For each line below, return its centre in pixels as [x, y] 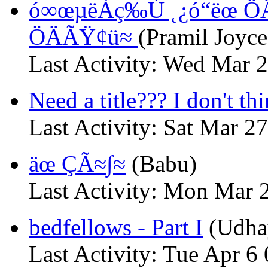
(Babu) [161, 164]
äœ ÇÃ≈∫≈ [77, 164]
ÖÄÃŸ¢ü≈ [83, 37]
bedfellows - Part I [116, 227]
